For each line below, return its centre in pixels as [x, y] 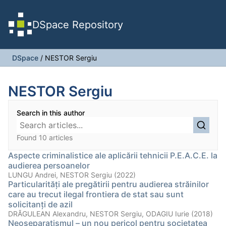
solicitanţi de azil [40, 204]
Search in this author [51, 113]
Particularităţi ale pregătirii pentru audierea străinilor [108, 184]
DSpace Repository [78, 24]
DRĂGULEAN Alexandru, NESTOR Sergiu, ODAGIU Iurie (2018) [110, 214]
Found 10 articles [45, 137]
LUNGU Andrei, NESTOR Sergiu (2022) [72, 175]
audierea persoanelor [49, 165]
